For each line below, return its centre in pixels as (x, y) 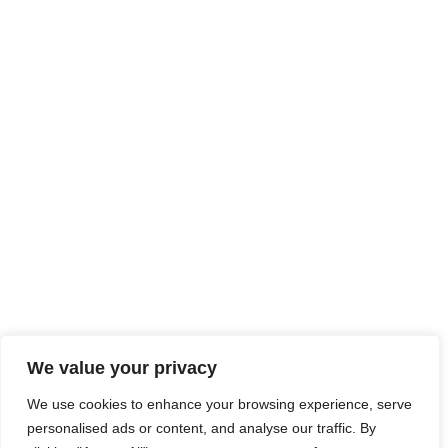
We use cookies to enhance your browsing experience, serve (219, 404)
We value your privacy (122, 368)
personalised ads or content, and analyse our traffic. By (201, 428)
